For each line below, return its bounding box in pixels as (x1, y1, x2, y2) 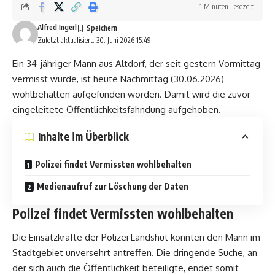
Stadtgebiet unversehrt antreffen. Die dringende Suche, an (12, 247, 257, 259)
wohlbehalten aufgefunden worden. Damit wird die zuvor (12, 88, 250, 100)
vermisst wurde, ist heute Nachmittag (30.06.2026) (12, 72, 224, 85)
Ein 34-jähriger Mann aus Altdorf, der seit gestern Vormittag (12, 57, 260, 69)
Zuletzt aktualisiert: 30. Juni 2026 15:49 (37, 35, 151, 45)
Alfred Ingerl (37, 22, 77, 32)
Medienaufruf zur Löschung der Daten (37, 180, 188, 192)
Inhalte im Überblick (38, 130, 129, 144)
